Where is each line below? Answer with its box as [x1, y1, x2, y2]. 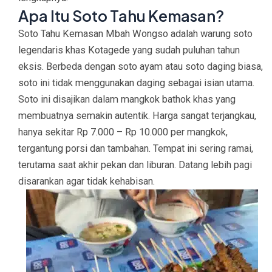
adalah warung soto [168, 27, 253, 39]
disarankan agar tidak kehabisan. [18, 175, 155, 187]
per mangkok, [168, 126, 228, 138]
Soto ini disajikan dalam [18, 93, 121, 105]
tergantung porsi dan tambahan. [18, 142, 153, 154]
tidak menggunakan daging [52, 76, 165, 89]
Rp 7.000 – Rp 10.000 [76, 126, 168, 138]
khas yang [191, 93, 236, 105]
